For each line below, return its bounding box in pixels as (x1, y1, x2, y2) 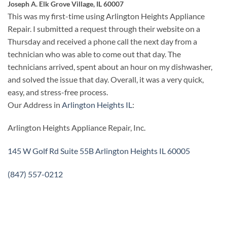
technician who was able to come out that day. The (8, 49, 181, 59)
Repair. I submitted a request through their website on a (8, 23, 200, 33)
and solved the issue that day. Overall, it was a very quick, (8, 74, 204, 84)
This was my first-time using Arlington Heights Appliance (8, 11, 205, 21)
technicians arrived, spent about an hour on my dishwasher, (8, 61, 212, 71)
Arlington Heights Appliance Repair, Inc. (8, 123, 145, 133)
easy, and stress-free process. (8, 87, 108, 97)
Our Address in (8, 99, 62, 109)
